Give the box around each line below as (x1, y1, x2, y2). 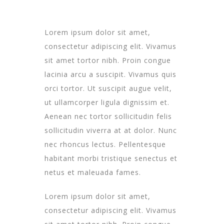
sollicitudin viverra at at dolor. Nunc (44, 125, 177, 135)
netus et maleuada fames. (44, 167, 141, 177)
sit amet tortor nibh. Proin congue (44, 55, 171, 65)
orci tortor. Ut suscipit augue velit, (44, 83, 172, 93)
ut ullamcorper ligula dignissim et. (44, 97, 169, 107)
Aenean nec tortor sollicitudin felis (44, 111, 172, 121)
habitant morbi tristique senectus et (44, 153, 177, 163)
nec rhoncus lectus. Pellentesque (44, 139, 166, 149)
